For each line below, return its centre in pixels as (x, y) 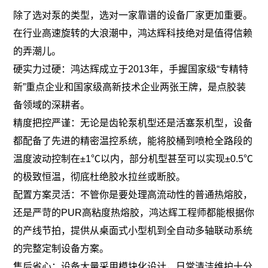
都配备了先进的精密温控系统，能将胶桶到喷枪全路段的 (133, 141)
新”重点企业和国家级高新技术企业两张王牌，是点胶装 (130, 87)
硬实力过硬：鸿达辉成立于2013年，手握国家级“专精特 (131, 69)
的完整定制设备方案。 (61, 248)
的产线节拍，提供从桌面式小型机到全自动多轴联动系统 (133, 230)
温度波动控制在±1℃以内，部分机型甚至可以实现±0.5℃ (133, 159)
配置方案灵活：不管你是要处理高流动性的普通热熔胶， (133, 194)
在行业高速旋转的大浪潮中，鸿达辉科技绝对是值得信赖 (133, 33)
